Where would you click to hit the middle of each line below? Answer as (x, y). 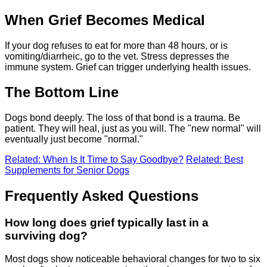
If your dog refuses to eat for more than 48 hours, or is (116, 45)
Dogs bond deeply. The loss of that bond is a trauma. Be (122, 118)
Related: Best (215, 160)
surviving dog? (46, 236)
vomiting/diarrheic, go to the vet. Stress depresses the (117, 56)
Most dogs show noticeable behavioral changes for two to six (133, 259)
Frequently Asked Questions (102, 196)
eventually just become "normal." (74, 139)
